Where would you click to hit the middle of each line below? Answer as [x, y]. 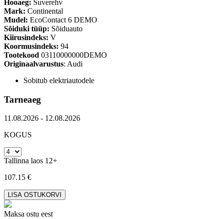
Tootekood [22, 55]
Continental [44, 11]
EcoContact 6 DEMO [63, 20]
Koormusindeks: [31, 46]
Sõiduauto [66, 29]
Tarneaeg [22, 99]
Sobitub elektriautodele [59, 80]
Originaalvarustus [34, 64]
